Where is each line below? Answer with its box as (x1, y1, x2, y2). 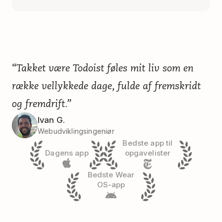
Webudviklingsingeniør (38, 127, 114, 136)
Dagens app (45, 148, 89, 158)
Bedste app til (122, 138, 173, 148)
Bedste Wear (87, 170, 135, 180)
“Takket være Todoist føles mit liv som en (12, 62, 193, 74)
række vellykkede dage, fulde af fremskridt (12, 80, 201, 92)
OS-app (97, 180, 125, 190)
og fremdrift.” (12, 98, 71, 110)
